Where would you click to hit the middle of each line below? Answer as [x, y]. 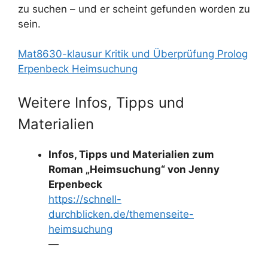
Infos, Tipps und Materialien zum [131, 154]
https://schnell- [85, 199]
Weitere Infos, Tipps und [101, 102]
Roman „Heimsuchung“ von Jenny [134, 169]
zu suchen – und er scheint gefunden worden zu [134, 9]
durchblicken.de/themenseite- [121, 214]
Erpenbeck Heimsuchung [78, 69]
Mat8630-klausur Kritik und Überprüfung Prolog [133, 54]
